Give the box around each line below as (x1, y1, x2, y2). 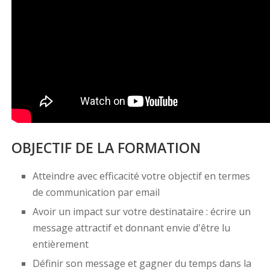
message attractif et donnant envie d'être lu (32, 221, 230, 235)
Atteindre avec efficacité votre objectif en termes (32, 169, 250, 183)
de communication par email (32, 186, 160, 199)
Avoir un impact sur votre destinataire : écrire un (32, 205, 251, 219)
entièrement (32, 237, 89, 251)
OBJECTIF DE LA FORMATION (11, 138, 201, 158)
